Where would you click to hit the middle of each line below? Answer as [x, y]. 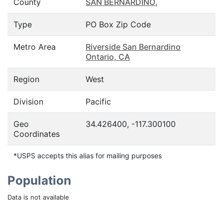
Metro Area [35, 47]
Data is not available [38, 197]
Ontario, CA [108, 57]
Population [39, 180]
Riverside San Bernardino [133, 47]
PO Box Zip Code [118, 24]
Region [26, 79]
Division [28, 102]
